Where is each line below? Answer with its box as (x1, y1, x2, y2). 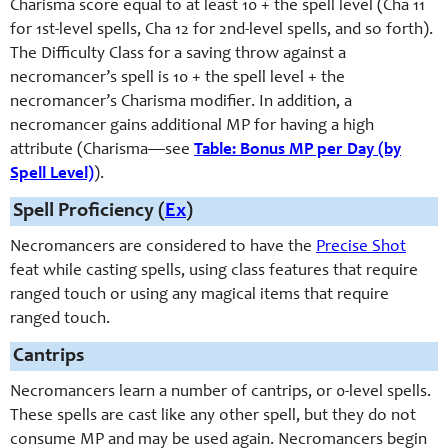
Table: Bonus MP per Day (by (194, 142, 401, 160)
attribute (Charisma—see (10, 142, 194, 160)
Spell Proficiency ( (13, 202, 165, 222)
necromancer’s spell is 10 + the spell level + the (10, 70, 345, 88)
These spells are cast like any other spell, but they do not (10, 408, 416, 426)
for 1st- (10, 22, 59, 40)
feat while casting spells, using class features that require (10, 263, 418, 281)
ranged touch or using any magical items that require (10, 287, 389, 305)
